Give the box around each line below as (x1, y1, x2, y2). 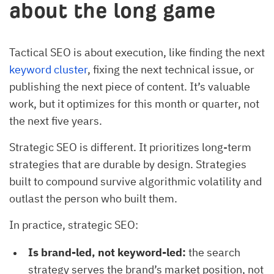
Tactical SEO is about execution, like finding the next (9, 45, 265, 60)
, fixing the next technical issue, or (87, 62, 254, 77)
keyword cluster (9, 62, 87, 77)
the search (186, 245, 240, 260)
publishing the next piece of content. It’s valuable (9, 80, 250, 94)
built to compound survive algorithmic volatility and (9, 174, 262, 189)
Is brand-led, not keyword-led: (28, 245, 186, 260)
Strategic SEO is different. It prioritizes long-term (9, 140, 251, 155)
